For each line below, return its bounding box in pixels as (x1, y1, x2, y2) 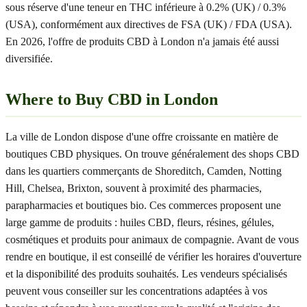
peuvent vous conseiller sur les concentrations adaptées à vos (5, 285, 267, 297)
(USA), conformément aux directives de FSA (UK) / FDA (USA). (5, 19, 292, 30)
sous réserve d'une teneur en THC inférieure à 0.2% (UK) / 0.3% (5, 1, 286, 13)
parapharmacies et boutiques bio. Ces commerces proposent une (5, 199, 281, 211)
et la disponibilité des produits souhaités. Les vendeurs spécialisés (5, 268, 287, 280)
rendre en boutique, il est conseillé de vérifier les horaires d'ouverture (5, 251, 302, 262)
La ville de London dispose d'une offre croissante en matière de (5, 131, 278, 143)
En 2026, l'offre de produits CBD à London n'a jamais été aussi (5, 36, 279, 47)
